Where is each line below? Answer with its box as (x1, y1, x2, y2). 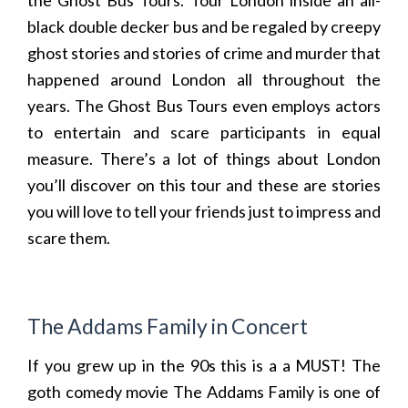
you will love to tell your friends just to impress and (27, 201, 381, 222)
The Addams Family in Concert (27, 313, 308, 340)
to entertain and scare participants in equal (27, 122, 381, 143)
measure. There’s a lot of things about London (27, 148, 381, 169)
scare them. (27, 228, 113, 249)
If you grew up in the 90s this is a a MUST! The (27, 355, 381, 376)
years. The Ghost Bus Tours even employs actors (27, 96, 381, 117)
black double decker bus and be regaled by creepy (27, 16, 381, 37)
